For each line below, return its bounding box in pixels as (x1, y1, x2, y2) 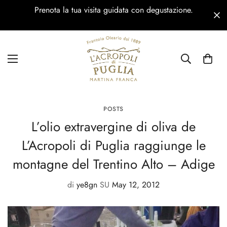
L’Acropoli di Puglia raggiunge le (21, 136, 206, 156)
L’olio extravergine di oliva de (31, 117, 196, 137)
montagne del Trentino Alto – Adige (12, 155, 215, 174)
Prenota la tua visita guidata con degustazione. (34, 4, 193, 16)
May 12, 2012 (112, 179, 160, 191)
